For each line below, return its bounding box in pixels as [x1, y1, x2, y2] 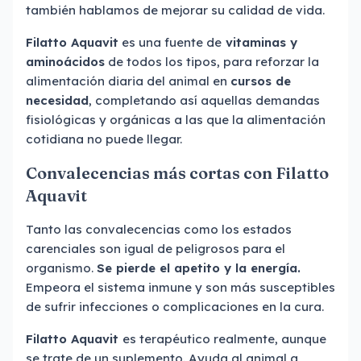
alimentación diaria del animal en [26, 73, 230, 89]
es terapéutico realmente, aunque [122, 331, 326, 346]
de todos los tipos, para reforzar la [105, 54, 319, 69]
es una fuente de [118, 35, 222, 50]
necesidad [26, 93, 89, 108]
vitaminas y [222, 35, 297, 50]
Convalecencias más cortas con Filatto [26, 163, 329, 183]
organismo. [26, 260, 97, 276]
